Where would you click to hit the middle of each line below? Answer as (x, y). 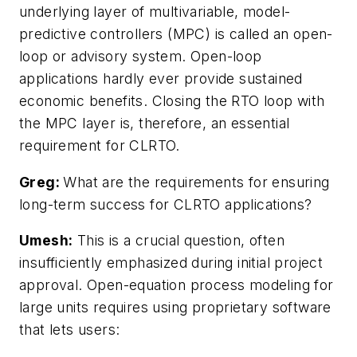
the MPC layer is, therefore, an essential (155, 123)
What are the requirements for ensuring (196, 182)
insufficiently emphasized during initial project (171, 263)
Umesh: (46, 241)
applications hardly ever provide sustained (161, 78)
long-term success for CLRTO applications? (166, 204)
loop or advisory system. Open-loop (141, 56)
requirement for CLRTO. (100, 145)
